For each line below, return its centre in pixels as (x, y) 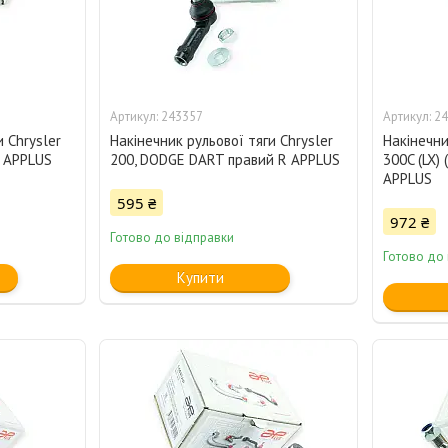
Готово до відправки (172, 238)
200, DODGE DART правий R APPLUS (225, 160)
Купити (200, 278)
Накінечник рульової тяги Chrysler (222, 141)
